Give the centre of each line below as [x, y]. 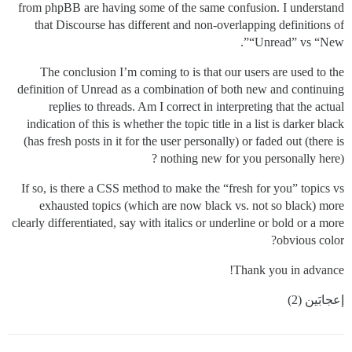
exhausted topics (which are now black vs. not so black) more [192, 206]
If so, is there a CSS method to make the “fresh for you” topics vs [183, 189]
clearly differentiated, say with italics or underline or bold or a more [178, 223]
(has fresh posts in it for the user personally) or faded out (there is [184, 141]
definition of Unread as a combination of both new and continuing [181, 90]
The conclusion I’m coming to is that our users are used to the [192, 72]
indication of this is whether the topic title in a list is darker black [185, 124]
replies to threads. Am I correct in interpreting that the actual [196, 107]
